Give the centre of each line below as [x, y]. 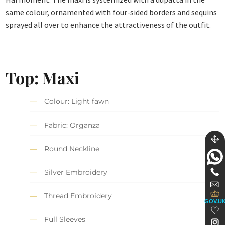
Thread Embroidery [78, 196]
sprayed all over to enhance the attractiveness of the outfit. [108, 25]
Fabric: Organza [72, 125]
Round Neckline [72, 149]
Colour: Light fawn [77, 102]
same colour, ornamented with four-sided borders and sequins [111, 12]
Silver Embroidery [76, 173]
